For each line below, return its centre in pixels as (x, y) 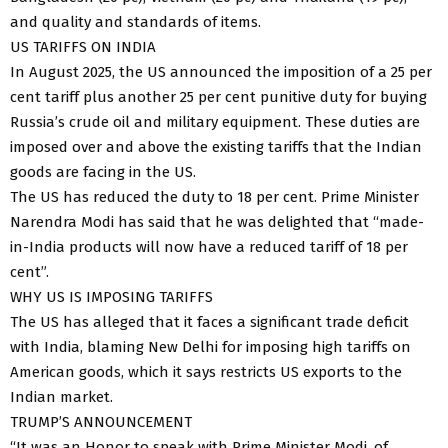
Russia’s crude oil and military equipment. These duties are (215, 121)
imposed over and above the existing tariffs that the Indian (216, 146)
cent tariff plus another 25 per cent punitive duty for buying (218, 96)
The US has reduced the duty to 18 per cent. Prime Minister (214, 196)
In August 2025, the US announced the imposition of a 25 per (221, 71)
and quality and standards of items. (135, 21)
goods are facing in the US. (103, 171)
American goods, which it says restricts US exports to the (206, 371)
